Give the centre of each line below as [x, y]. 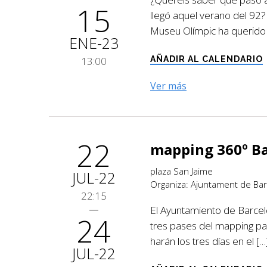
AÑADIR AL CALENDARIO [207, 59]
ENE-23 [94, 43]
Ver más [168, 86]
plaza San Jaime [181, 171]
